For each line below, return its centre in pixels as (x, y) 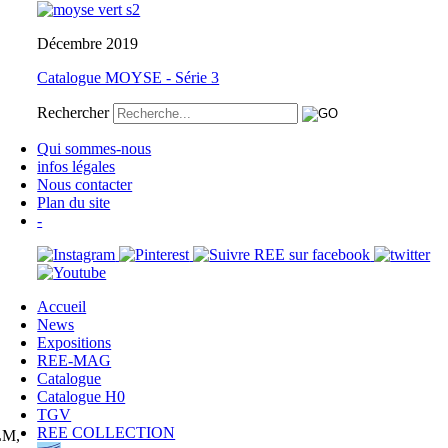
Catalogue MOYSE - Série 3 (128, 77)
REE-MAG (74, 360)
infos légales (76, 166)
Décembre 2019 (88, 43)
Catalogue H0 (81, 396)
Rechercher (73, 112)
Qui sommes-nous (94, 148)
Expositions (74, 342)
